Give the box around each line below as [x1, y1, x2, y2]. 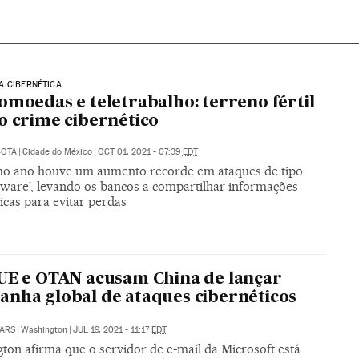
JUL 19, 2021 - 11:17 [72, 324, 151, 335]
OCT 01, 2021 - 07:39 [97, 146, 183, 157]
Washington [20, 324, 67, 335]
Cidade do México [22, 146, 92, 157]
